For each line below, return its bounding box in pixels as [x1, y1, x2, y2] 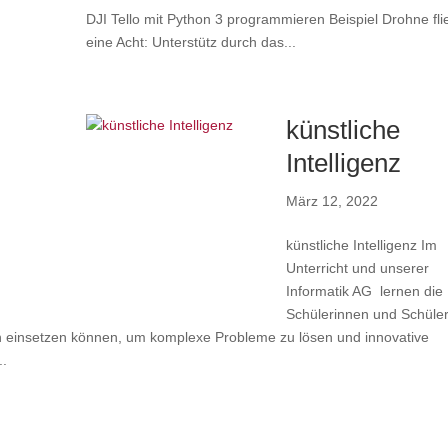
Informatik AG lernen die [286, 283, 444, 299]
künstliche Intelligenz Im [286, 237, 438, 253]
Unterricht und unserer [286, 260, 430, 276]
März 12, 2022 [286, 193, 379, 209]
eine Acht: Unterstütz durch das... [86, 34, 297, 50]
